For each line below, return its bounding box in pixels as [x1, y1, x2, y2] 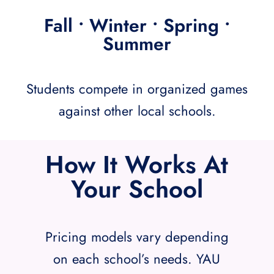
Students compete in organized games [26, 78, 248, 98]
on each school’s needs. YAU [53, 248, 221, 268]
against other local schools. [58, 100, 216, 120]
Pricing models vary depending [45, 226, 229, 246]
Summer [103, 30, 171, 57]
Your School [70, 171, 203, 207]
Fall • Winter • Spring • [44, 12, 230, 39]
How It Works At [45, 146, 229, 182]
